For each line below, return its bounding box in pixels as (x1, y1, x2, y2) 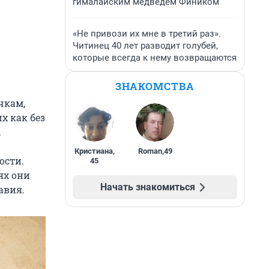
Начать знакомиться (100, 181, 195, 193)
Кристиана (74, 147, 113, 156)
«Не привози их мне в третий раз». (73, 28, 221, 39)
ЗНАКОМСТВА (115, 79, 195, 93)
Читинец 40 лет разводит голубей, (73, 40, 218, 51)
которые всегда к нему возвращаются (73, 52, 237, 63)
